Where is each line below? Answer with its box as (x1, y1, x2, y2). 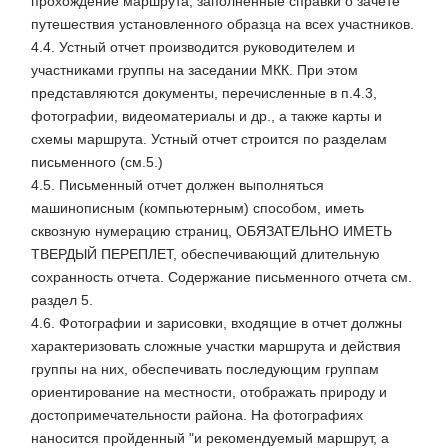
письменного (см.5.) (31, 154, 163, 171)
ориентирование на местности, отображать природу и (31, 384, 387, 401)
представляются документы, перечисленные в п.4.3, (31, 85, 377, 102)
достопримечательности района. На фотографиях (31, 407, 363, 424)
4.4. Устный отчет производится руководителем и (31, 39, 355, 56)
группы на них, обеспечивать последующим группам (31, 361, 379, 378)
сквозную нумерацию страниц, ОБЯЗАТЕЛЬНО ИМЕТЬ (31, 223, 392, 240)
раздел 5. (31, 292, 93, 309)
